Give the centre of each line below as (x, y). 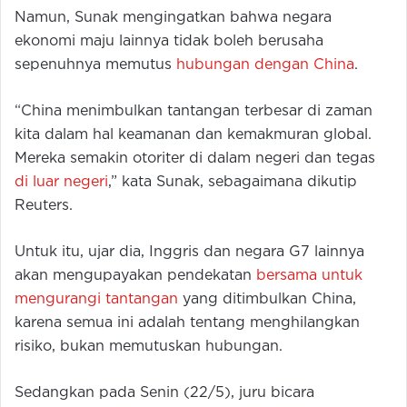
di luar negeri (61, 183)
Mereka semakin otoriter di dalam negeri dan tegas (195, 159)
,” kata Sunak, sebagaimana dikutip (233, 183)
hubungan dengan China (265, 65)
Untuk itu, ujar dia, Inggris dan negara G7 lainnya (189, 253)
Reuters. (44, 206)
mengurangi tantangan (96, 300)
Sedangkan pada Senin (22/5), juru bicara (164, 393)
